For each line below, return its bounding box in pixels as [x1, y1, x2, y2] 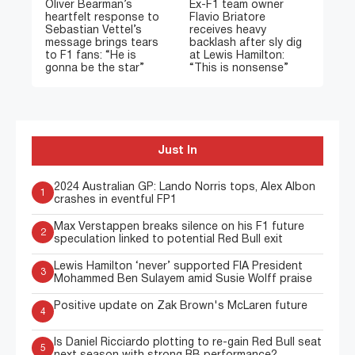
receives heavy [189, 25, 266, 36]
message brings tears [45, 38, 158, 49]
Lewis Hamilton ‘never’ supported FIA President [54, 261, 303, 273]
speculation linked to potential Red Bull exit [54, 235, 283, 246]
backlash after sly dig [189, 38, 302, 49]
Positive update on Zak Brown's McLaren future [54, 301, 307, 312]
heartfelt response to [45, 13, 159, 24]
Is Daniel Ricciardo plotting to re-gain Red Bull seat [54, 338, 322, 349]
